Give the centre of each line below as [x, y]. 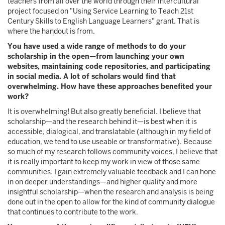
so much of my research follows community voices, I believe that [113, 152]
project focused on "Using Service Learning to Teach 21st [100, 11]
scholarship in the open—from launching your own [96, 56]
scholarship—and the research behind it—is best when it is [102, 122]
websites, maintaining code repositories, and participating [109, 66]
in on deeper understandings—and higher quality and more [102, 182]
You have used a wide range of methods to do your [97, 46]
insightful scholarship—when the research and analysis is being [110, 192]
